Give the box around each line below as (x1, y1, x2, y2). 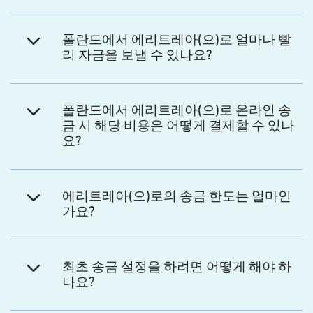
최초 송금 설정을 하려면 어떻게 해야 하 (62, 261, 291, 275)
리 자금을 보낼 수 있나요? (62, 49, 212, 63)
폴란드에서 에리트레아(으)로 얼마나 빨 (62, 34, 291, 48)
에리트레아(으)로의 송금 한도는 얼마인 (62, 190, 291, 204)
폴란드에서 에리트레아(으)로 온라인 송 (62, 104, 291, 118)
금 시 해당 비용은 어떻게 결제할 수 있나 (62, 119, 294, 133)
